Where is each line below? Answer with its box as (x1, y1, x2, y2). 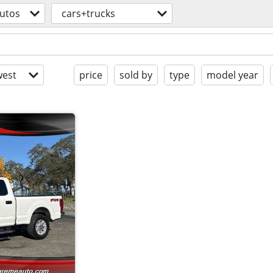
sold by (119, 68, 152, 82)
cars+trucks (62, 7, 115, 20)
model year (206, 68, 258, 82)
